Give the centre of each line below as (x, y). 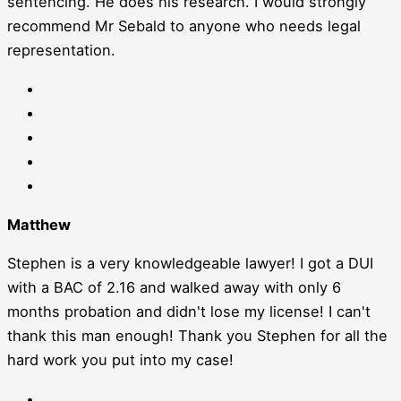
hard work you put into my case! (120, 360)
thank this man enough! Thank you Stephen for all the (197, 336)
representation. (61, 50)
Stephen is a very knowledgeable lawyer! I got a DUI (190, 264)
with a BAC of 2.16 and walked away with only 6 (174, 288)
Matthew (39, 224)
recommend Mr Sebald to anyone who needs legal (184, 26)
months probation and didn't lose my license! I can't (189, 312)
